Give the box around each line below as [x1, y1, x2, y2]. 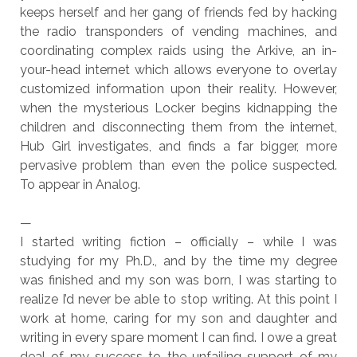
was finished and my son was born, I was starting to [19, 273, 338, 288]
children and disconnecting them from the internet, [19, 120, 338, 135]
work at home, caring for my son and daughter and [19, 311, 338, 326]
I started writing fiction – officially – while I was [19, 234, 338, 249]
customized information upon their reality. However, [19, 81, 338, 96]
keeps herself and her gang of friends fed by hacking [19, 5, 338, 20]
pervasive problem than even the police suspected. [19, 158, 338, 173]
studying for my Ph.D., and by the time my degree [19, 253, 338, 269]
